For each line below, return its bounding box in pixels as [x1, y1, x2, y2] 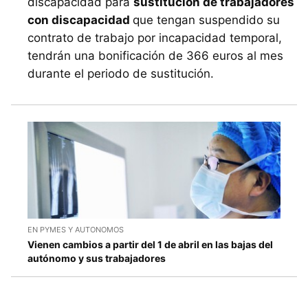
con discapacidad [27, 13, 133, 27]
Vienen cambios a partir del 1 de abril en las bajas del [27, 238, 273, 250]
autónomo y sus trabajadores [27, 252, 166, 264]
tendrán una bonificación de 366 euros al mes [27, 49, 283, 63]
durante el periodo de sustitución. [27, 67, 214, 81]
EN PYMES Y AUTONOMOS [27, 224, 124, 234]
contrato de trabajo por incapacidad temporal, [27, 31, 282, 45]
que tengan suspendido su [133, 13, 280, 27]
